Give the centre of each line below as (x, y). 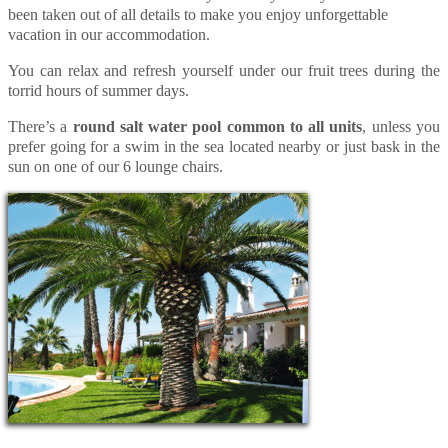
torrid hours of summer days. (98, 91)
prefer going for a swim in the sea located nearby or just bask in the (224, 147)
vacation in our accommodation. (109, 35)
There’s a (40, 127)
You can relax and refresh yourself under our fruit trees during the (224, 71)
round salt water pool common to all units (217, 127)
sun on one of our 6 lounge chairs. (115, 167)
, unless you (401, 127)
